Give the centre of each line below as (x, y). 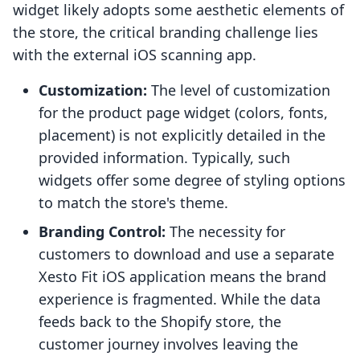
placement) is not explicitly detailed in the (182, 135)
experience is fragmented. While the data (180, 299)
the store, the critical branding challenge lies (166, 33)
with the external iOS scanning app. (135, 55)
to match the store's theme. (133, 203)
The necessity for (225, 232)
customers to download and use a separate (186, 254)
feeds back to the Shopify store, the (160, 322)
